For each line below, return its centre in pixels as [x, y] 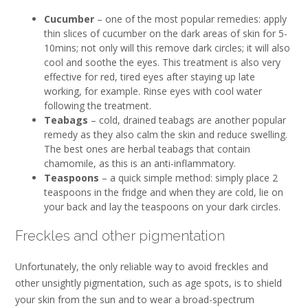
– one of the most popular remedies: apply [190, 19]
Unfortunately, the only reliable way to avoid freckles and [142, 266]
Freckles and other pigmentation [120, 235]
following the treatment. [98, 105]
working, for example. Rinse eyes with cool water [153, 91]
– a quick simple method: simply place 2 [188, 177]
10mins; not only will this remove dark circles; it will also [167, 47]
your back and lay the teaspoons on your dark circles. [162, 206]
